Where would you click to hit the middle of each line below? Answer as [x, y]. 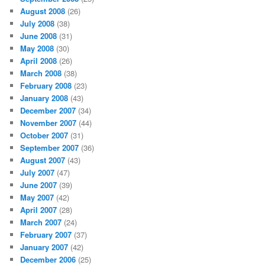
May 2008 [37, 48]
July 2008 [38, 23]
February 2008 [46, 85]
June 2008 [39, 35]
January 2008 [44, 98]
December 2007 [48, 110]
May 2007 [37, 197]
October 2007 [44, 135]
